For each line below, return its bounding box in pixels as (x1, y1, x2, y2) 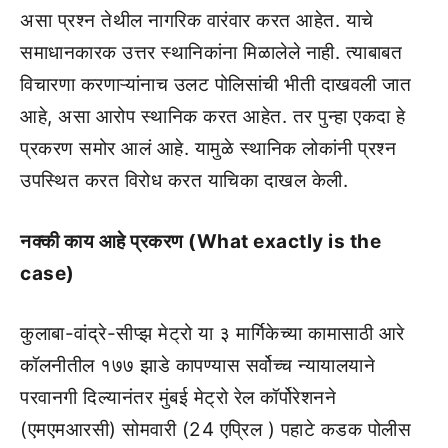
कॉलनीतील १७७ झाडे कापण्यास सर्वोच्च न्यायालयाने (20, 354, 375, 377)
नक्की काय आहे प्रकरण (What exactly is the (20, 229, 381, 253)
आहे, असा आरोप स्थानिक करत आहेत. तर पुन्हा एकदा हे (20, 105, 406, 128)
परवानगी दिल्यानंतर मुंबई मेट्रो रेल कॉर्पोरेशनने (20, 386, 336, 409)
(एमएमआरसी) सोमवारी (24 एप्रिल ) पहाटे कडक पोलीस (20, 418, 411, 441)
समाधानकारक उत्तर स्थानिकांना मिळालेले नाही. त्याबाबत (20, 41, 402, 64)
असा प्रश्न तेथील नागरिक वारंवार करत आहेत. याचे (20, 9, 374, 32)
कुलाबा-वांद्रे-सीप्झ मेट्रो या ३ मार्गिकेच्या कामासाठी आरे (20, 322, 405, 345)
